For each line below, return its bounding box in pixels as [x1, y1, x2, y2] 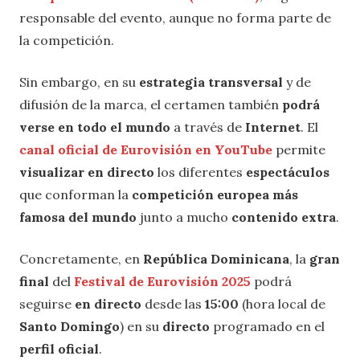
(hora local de [239, 296, 325, 313]
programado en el [210, 318, 325, 335]
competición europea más [132, 186, 298, 203]
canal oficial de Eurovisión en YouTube [19, 141, 272, 158]
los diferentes [154, 164, 246, 181]
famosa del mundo [19, 209, 137, 226]
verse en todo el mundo [19, 119, 170, 136]
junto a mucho [137, 209, 231, 226]
